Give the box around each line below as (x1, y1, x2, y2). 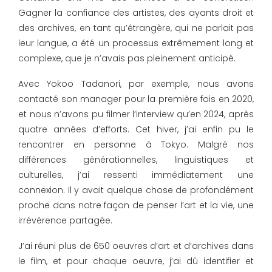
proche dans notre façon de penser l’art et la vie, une (18, 199, 254, 212)
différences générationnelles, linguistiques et (18, 154, 254, 166)
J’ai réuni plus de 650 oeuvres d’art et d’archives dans (18, 240, 254, 253)
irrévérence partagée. (18, 214, 112, 227)
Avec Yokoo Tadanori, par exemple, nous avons (18, 78, 254, 90)
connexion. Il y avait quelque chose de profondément (18, 184, 254, 197)
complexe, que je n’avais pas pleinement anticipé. (18, 52, 238, 65)
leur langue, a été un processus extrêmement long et (18, 37, 254, 50)
